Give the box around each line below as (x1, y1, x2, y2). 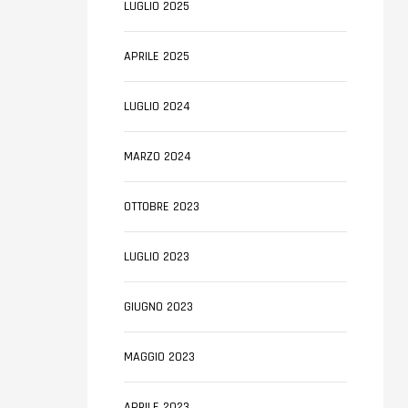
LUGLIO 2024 (124, 98, 190, 115)
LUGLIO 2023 (124, 249, 189, 265)
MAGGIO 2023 (124, 349, 195, 365)
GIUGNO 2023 (124, 299, 193, 315)
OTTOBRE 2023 (124, 199, 199, 215)
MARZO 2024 (124, 148, 191, 165)
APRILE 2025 (124, 48, 189, 65)
